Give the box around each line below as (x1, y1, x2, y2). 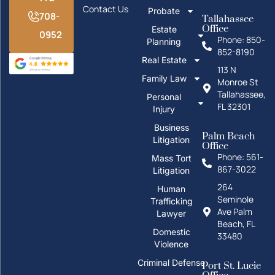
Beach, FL (217, 218, 255, 230)
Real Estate (141, 55, 187, 66)
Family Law (141, 73, 187, 84)
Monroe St (217, 76, 258, 88)
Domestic (152, 227, 190, 238)
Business (153, 122, 189, 133)
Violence (154, 239, 188, 250)
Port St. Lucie (201, 260, 261, 273)
